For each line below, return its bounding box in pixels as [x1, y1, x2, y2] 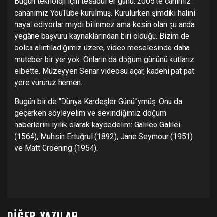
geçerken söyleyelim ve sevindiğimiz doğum [15, 108, 166, 118]
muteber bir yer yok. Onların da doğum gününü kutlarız [15, 55, 194, 64]
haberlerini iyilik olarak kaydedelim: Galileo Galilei [15, 120, 180, 130]
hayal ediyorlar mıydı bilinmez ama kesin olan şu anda [15, 20, 195, 30]
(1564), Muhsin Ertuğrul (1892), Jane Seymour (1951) [15, 132, 193, 141]
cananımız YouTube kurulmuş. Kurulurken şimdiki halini [15, 8, 195, 18]
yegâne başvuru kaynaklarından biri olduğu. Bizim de [15, 31, 189, 41]
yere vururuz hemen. [15, 78, 82, 88]
